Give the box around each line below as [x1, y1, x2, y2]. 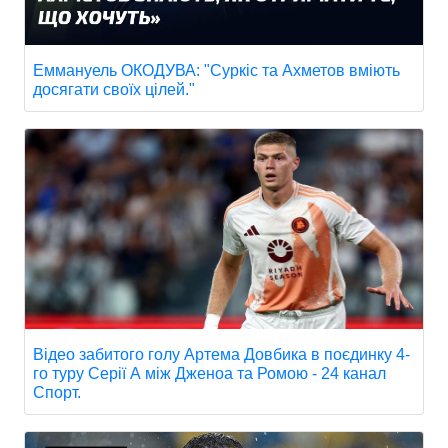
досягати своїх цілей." [33, 81, 195, 99]
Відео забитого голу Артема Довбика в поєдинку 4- [33, 346, 410, 364]
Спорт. [33, 384, 81, 402]
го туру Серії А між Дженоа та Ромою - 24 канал [33, 365, 386, 383]
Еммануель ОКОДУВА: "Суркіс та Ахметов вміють [33, 62, 400, 80]
